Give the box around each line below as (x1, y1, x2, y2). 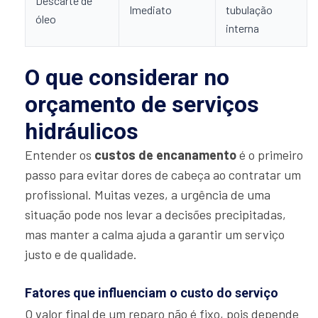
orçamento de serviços (25, 91, 259, 119)
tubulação (226, 3, 273, 17)
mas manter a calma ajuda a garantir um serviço (25, 226, 285, 243)
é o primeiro (236, 147, 303, 163)
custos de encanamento (94, 147, 236, 163)
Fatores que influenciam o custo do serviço (25, 285, 278, 301)
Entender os (25, 147, 94, 163)
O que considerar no (25, 64, 229, 92)
